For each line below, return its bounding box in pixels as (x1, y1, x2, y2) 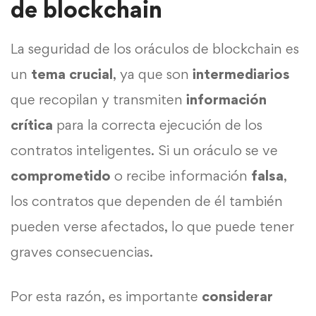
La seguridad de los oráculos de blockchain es (11, 39, 299, 57)
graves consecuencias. (11, 243, 153, 260)
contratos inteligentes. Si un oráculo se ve (11, 141, 278, 159)
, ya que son (113, 65, 193, 83)
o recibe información (111, 166, 251, 184)
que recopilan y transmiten (11, 90, 186, 108)
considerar (202, 287, 273, 305)
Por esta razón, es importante (11, 287, 202, 305)
